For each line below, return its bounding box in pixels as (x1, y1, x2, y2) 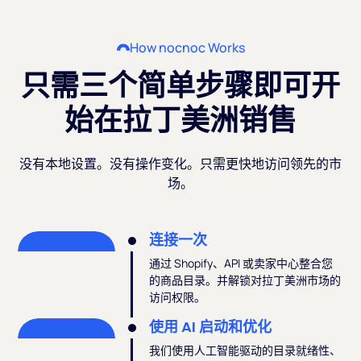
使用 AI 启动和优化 (148, 317, 272, 338)
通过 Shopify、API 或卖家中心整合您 (148, 255, 333, 272)
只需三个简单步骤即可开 (21, 65, 340, 107)
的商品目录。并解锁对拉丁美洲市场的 (148, 272, 341, 288)
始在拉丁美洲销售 (64, 100, 297, 142)
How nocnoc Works (129, 39, 245, 57)
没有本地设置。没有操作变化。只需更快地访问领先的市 (19, 155, 342, 173)
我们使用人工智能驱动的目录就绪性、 (148, 342, 341, 359)
